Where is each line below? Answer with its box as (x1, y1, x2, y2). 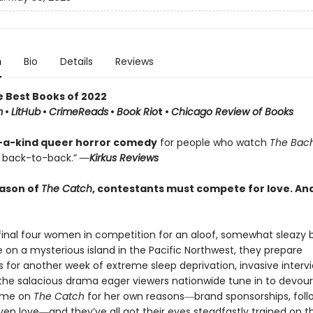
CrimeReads (48, 105, 108, 119)
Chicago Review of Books (170, 105, 293, 119)
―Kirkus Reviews (79, 151, 159, 165)
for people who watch (156, 136, 270, 150)
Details (59, 54, 93, 68)
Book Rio (116, 105, 158, 119)
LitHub (10, 105, 41, 119)
